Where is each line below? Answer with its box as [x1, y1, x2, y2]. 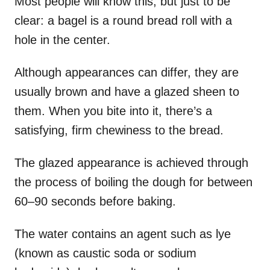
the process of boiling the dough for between [14, 175, 253, 189]
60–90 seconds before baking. [14, 194, 176, 208]
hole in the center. [14, 33, 110, 46]
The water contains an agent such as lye [14, 227, 231, 240]
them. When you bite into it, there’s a [14, 104, 212, 118]
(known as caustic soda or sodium [14, 246, 196, 260]
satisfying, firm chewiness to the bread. [14, 123, 224, 137]
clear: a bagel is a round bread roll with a [14, 13, 232, 27]
